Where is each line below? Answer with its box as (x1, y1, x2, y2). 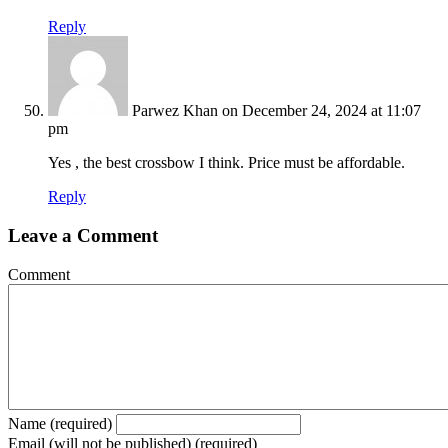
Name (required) (8, 414, 112, 432)
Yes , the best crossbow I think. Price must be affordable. (48, 154, 405, 172)
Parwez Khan (132, 102, 218, 120)
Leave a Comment (8, 224, 158, 246)
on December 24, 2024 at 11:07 (222, 102, 421, 120)
